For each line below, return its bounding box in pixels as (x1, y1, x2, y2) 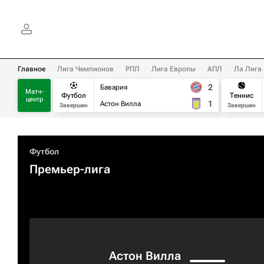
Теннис (230, 91, 253, 100)
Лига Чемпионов (57, 65, 114, 73)
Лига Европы (151, 65, 196, 73)
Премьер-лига (29, 162, 110, 176)
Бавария (100, 83, 127, 91)
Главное (18, 65, 45, 73)
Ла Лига (234, 65, 262, 73)
